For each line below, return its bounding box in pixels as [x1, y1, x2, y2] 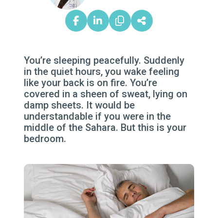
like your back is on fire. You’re [23, 77, 157, 89]
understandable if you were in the [23, 110, 171, 122]
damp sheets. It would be [23, 99, 135, 111]
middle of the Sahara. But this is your [23, 122, 186, 133]
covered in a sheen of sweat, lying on [23, 88, 187, 100]
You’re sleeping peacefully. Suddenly [23, 54, 184, 66]
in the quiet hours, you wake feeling [23, 66, 180, 77]
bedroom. [23, 133, 66, 145]
